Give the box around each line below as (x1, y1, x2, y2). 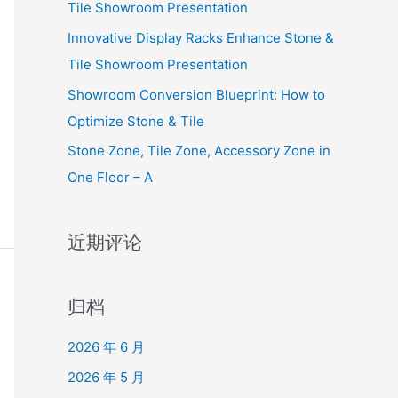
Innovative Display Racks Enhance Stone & (68, 28, 334, 46)
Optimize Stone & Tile (68, 112, 204, 130)
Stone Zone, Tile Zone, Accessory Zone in (68, 142, 330, 160)
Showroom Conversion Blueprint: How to (68, 85, 325, 103)
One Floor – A (68, 169, 153, 187)
